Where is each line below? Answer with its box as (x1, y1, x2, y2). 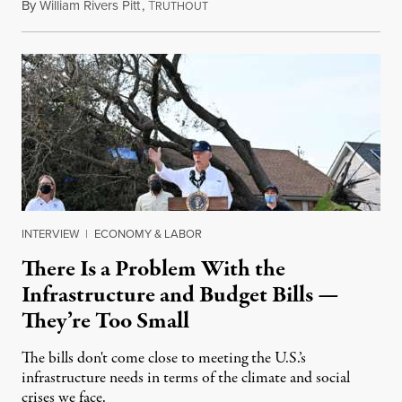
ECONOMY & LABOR (94, 225, 202, 243)
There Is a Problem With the (22, 253, 285, 286)
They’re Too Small (22, 305, 189, 338)
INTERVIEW (22, 225, 79, 243)
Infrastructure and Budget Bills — (22, 279, 339, 312)
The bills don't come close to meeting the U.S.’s (22, 347, 306, 371)
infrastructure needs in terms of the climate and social (22, 367, 350, 390)
